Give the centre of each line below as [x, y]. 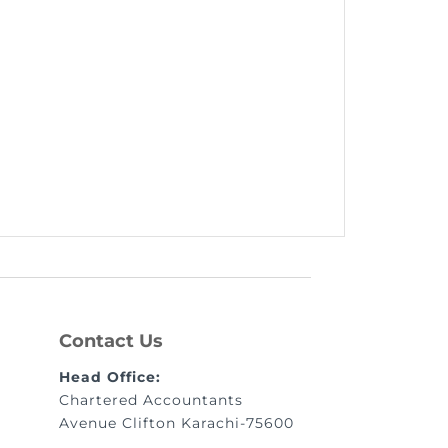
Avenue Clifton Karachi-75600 [176, 422]
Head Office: [109, 376]
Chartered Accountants [150, 399]
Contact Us [110, 340]
